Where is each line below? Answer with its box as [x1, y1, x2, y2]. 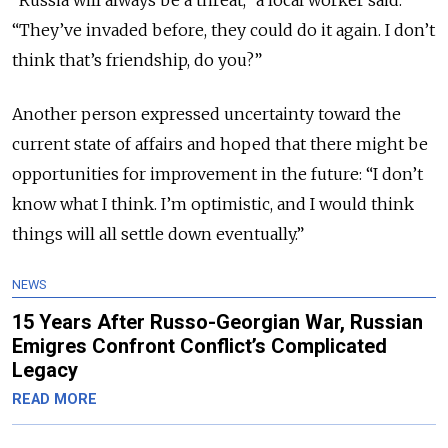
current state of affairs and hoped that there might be [12, 134, 428, 155]
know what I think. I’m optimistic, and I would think [12, 194, 414, 215]
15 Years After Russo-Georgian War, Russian [12, 310, 423, 335]
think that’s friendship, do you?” [12, 50, 262, 71]
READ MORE [12, 391, 97, 409]
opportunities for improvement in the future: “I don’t [12, 164, 423, 185]
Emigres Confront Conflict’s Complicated [12, 334, 387, 359]
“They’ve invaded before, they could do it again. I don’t [12, 20, 435, 41]
